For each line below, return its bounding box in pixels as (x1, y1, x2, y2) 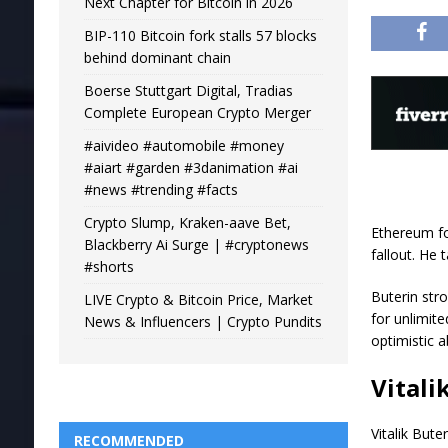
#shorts (83, 257, 134, 277)
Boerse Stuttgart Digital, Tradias (83, 81, 293, 101)
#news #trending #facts (83, 180, 238, 200)
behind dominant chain (83, 48, 231, 68)
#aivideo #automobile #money (83, 136, 284, 156)
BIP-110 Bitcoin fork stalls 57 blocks (83, 26, 317, 46)
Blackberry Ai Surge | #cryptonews (83, 235, 309, 255)
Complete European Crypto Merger (83, 103, 311, 123)
